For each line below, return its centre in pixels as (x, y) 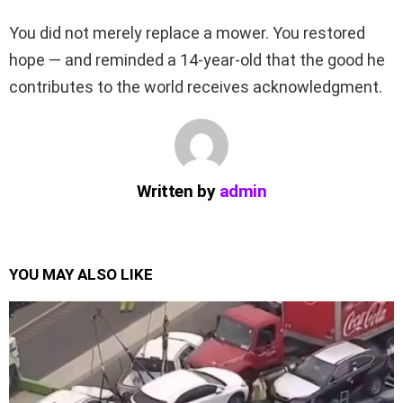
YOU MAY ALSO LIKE (81, 274)
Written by (178, 191)
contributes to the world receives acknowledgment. (196, 87)
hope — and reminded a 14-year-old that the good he (197, 60)
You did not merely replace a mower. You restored (187, 33)
